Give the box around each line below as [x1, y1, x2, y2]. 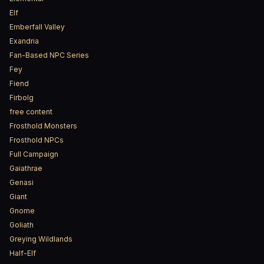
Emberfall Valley [9, 22, 65, 31]
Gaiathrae [9, 164, 42, 173]
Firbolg [9, 93, 34, 102]
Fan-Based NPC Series [9, 51, 89, 60]
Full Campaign [9, 150, 58, 159]
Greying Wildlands [9, 235, 72, 243]
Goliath [9, 220, 34, 229]
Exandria [9, 37, 39, 45]
